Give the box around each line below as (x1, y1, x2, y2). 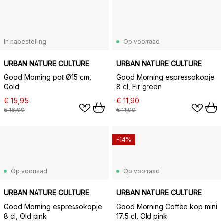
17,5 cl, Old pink (116, 212, 167, 220)
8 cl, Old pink (4, 212, 47, 220)
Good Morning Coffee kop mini (116, 202, 217, 211)
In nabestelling (4, 38, 46, 45)
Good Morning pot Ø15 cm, (4, 73, 91, 81)
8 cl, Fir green (116, 82, 162, 91)
